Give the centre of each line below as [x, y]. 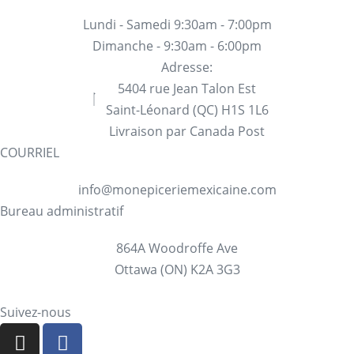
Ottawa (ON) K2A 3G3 [177, 269]
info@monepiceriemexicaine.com [177, 189]
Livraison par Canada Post [187, 131]
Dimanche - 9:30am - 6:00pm [177, 45]
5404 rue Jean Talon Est [187, 88]
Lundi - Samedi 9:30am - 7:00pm [177, 24]
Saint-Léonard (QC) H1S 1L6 [187, 109]
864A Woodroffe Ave [177, 248]
